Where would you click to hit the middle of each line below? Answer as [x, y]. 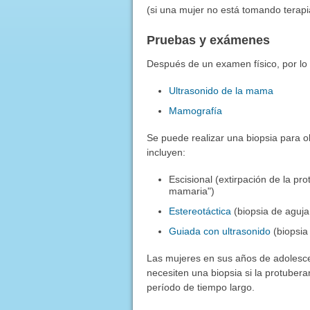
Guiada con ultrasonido [220, 231]
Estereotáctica [200, 211]
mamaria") [192, 191]
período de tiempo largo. [200, 287]
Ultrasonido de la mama [221, 90]
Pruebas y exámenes [208, 40]
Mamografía [196, 110]
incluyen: [166, 152]
